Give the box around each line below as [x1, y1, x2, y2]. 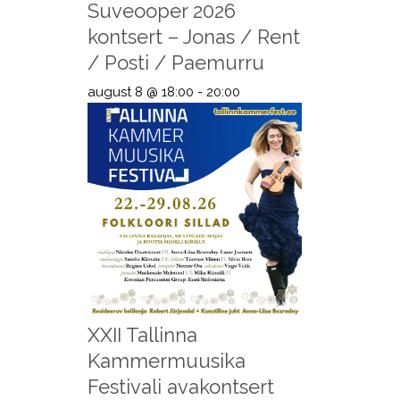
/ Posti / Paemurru [87, 51, 264, 75]
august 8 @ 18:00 [87, 83, 194, 100]
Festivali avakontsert [87, 374, 274, 398]
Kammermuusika [87, 348, 246, 372]
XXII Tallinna [87, 322, 197, 346]
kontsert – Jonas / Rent [87, 25, 300, 49]
